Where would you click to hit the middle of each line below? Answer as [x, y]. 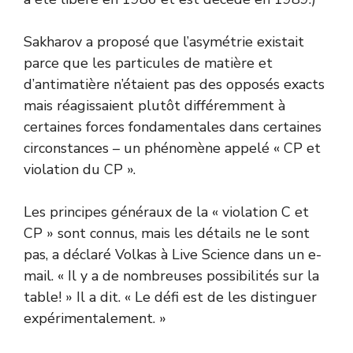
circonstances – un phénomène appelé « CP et [172, 148]
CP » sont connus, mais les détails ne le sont [167, 233]
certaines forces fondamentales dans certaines [173, 126]
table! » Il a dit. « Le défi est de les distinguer [170, 297]
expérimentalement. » [95, 318]
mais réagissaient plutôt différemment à [154, 105]
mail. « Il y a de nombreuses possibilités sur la [171, 275]
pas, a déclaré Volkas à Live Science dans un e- [173, 254]
